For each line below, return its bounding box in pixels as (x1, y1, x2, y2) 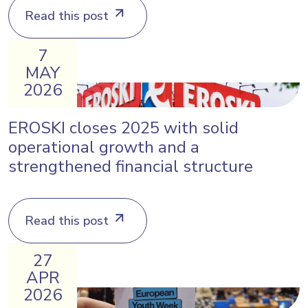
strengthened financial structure (8, 155, 253, 177)
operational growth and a (8, 136, 199, 158)
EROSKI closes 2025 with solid (8, 117, 239, 139)
